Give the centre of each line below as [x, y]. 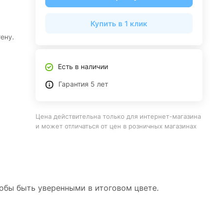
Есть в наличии [83, 66]
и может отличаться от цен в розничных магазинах [116, 126]
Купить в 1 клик [119, 23]
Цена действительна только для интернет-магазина [118, 116]
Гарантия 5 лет [83, 84]
